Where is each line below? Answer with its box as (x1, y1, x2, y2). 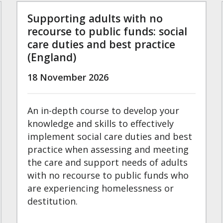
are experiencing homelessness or (27, 182, 174, 195)
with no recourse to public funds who (27, 169, 189, 182)
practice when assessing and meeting (27, 143, 189, 156)
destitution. (27, 195, 80, 208)
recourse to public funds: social (27, 24, 188, 39)
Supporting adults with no (27, 11, 163, 26)
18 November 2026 (27, 71, 109, 84)
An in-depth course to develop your (27, 105, 180, 117)
